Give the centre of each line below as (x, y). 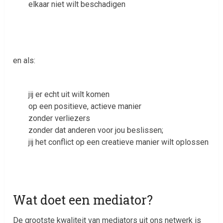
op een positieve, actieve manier (85, 107)
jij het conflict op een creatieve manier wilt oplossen (118, 142)
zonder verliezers (59, 118)
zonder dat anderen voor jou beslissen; (96, 130)
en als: (24, 61)
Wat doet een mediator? (83, 200)
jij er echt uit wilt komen (69, 95)
